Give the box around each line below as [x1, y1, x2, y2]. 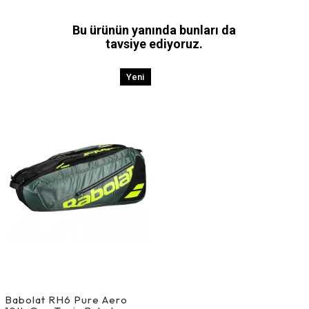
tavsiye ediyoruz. [106, 36, 203, 51]
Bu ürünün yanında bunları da [72, 22, 237, 37]
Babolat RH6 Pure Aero [4, 293, 128, 307]
